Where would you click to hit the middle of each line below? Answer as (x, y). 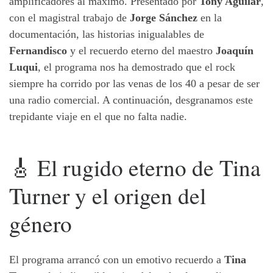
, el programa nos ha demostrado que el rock (136, 67)
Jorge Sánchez (164, 18)
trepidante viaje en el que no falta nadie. (98, 117)
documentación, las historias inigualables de (107, 34)
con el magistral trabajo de (69, 18)
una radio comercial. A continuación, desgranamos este (131, 100)
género (41, 224)
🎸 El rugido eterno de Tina (135, 168)
